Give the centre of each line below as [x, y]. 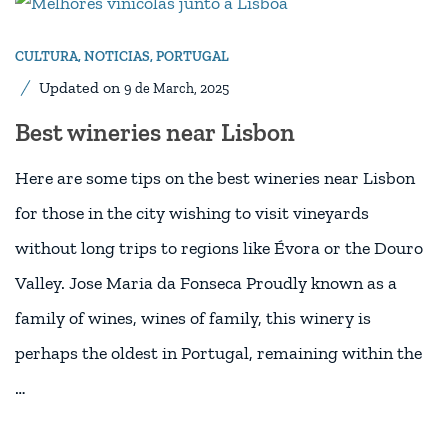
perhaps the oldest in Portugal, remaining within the [218, 352]
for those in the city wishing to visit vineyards [192, 212]
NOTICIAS [117, 56]
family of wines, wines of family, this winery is [193, 317]
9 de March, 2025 [176, 88]
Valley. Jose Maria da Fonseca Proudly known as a [206, 282]
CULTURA [46, 56]
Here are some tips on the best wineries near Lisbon [215, 177]
